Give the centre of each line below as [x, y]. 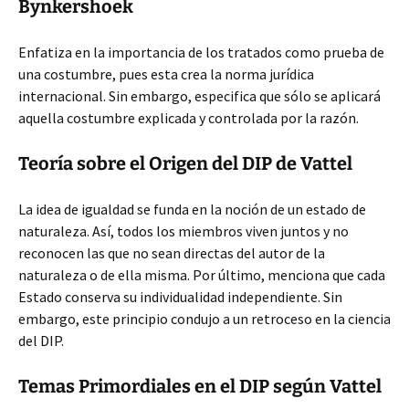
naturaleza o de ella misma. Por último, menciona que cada [202, 275]
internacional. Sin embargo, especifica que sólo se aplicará [199, 96]
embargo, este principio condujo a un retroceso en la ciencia [204, 319]
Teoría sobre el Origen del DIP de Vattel [185, 163]
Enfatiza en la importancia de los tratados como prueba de [201, 52]
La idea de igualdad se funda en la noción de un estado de [192, 209]
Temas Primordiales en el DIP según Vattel [200, 386]
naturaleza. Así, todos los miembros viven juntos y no [184, 231]
